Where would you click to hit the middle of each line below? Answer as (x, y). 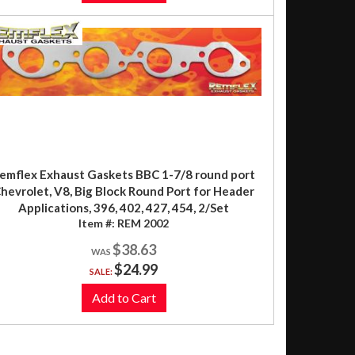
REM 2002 (143, 223)
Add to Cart (124, 297)
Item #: (98, 223)
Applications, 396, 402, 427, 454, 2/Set (124, 207)
